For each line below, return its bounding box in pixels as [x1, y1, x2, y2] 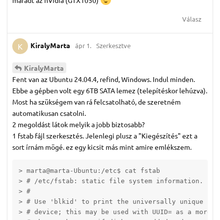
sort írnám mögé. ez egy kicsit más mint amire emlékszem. [12, 142, 192, 151]
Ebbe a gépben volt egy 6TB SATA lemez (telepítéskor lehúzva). [12, 85, 207, 95]
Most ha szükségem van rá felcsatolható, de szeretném [12, 97, 181, 106]
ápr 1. [75, 41, 91, 50]
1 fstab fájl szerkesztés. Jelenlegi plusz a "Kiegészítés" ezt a [12, 131, 197, 140]
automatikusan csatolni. [12, 108, 86, 117]
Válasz [182, 14, 201, 23]
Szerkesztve [96, 41, 131, 50]
